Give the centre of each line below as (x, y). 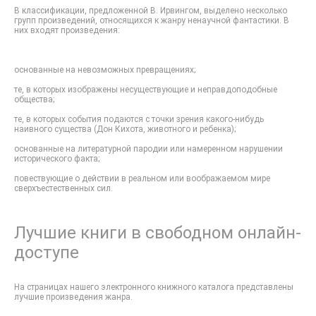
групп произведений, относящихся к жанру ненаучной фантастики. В (152, 20)
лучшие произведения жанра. (73, 297)
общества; (34, 99)
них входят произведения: (67, 30)
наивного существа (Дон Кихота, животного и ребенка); (125, 129)
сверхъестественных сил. (63, 188)
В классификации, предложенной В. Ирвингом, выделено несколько (151, 11)
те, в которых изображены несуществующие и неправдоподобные (146, 90)
